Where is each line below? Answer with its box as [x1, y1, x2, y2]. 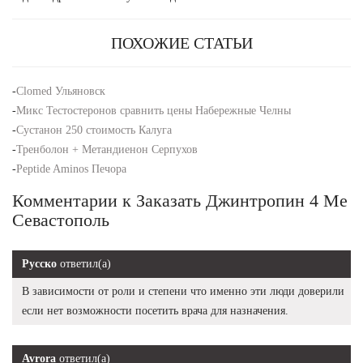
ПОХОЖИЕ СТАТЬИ [110, 33, 253, 52]
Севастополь [12, 209, 109, 230]
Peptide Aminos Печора [16, 162, 126, 175]
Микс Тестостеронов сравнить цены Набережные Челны [16, 104, 291, 117]
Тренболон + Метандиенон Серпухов [16, 143, 198, 156]
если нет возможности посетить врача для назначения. [22, 304, 288, 317]
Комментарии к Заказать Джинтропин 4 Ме [12, 190, 348, 211]
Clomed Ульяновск [16, 84, 105, 97]
